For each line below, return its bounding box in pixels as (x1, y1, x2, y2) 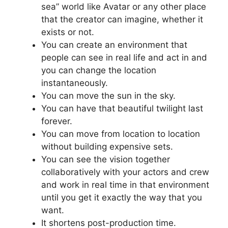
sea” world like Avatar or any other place (41, 2, 206, 12)
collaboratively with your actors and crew (41, 167, 209, 178)
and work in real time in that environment (41, 180, 209, 190)
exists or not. (41, 27, 94, 38)
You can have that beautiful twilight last (41, 103, 203, 114)
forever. (41, 116, 72, 127)
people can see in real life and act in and (41, 52, 207, 63)
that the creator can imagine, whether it (41, 14, 203, 25)
